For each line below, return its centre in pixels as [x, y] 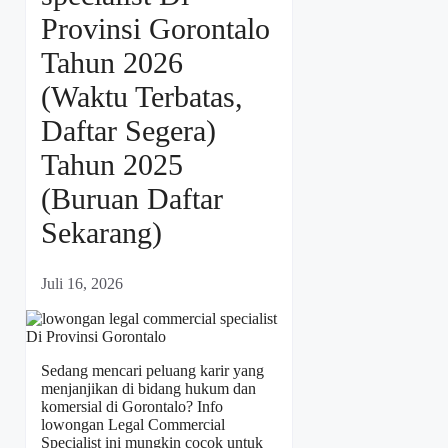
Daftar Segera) [128, 130]
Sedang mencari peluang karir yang [152, 370]
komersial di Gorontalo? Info [132, 406]
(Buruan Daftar [132, 198]
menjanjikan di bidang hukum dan [148, 388]
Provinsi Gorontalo [155, 28]
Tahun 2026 [112, 62]
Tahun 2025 [112, 164]
